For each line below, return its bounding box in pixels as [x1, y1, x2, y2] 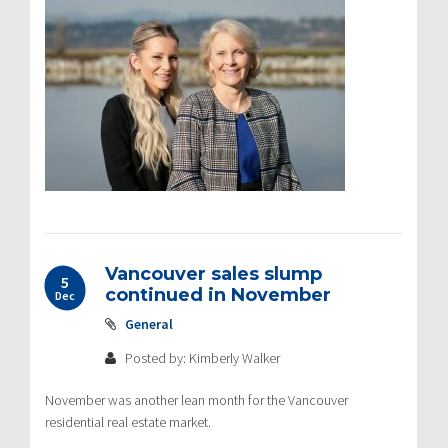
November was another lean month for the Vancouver [45, 390, 348, 409]
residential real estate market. [45, 412, 211, 431]
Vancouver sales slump [105, 262, 322, 285]
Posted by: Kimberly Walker [122, 348, 280, 367]
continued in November [105, 283, 331, 306]
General [125, 314, 173, 333]
